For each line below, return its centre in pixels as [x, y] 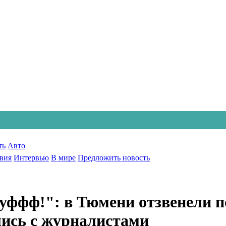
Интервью [31, 158]
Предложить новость [114, 158]
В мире [63, 158]
